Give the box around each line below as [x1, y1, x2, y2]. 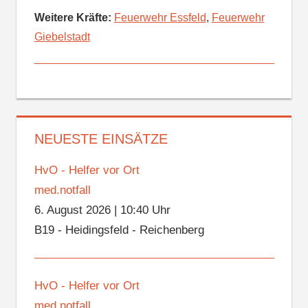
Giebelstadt [34, 31, 90, 43]
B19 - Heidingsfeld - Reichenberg [34, 223, 204, 237]
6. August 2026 [34, 203, 111, 217]
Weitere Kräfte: [34, 12, 111, 24]
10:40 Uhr [120, 203, 170, 217]
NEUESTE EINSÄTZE [34, 131, 168, 147]
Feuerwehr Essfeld [113, 12, 206, 24]
